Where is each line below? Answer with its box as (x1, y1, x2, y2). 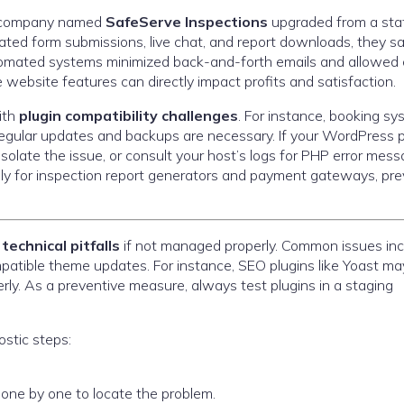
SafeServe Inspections (106, 13, 268, 31)
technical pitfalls (2, 236, 120, 254)
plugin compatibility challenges (19, 106, 238, 124)
